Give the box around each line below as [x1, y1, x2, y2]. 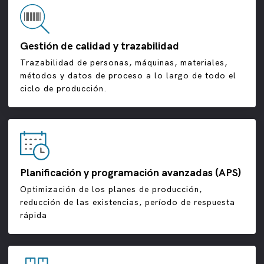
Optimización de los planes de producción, [20, 184, 202, 195]
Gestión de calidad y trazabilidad [20, 40, 179, 53]
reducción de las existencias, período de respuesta [20, 197, 235, 208]
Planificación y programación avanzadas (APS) [20, 167, 241, 180]
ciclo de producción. [20, 84, 107, 94]
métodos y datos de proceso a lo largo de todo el [20, 71, 236, 81]
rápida [20, 210, 47, 221]
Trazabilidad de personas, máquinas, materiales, [20, 58, 227, 68]
